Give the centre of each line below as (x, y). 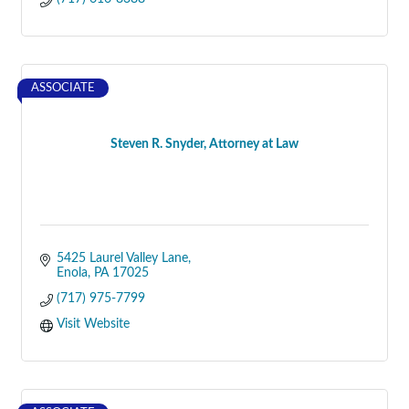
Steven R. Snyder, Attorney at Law (204, 144)
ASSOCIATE (63, 88)
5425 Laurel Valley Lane (122, 258)
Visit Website (93, 324)
